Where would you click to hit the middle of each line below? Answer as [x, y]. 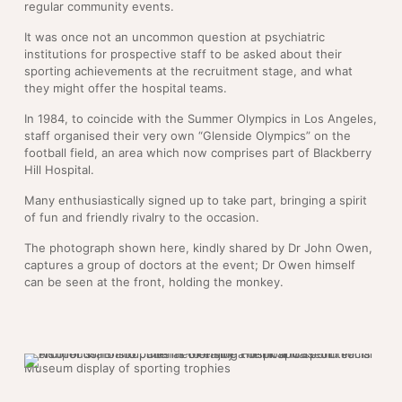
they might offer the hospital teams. [126, 88]
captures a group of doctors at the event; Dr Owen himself [190, 265]
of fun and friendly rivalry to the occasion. [142, 218]
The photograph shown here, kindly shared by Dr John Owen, [198, 248]
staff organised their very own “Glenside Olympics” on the [188, 136]
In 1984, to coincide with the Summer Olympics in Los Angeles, [201, 119]
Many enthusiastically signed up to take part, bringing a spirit [196, 201]
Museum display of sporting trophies [127, 368]
